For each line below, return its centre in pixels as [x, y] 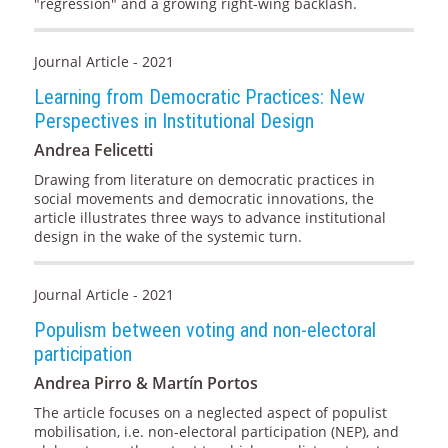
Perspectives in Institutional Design [173, 121]
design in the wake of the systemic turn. [167, 237]
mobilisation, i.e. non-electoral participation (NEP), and [216, 432]
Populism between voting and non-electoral [204, 330]
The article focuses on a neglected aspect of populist [210, 413]
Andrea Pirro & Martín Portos [145, 383]
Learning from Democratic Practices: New [199, 97]
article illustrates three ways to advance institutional [209, 218]
